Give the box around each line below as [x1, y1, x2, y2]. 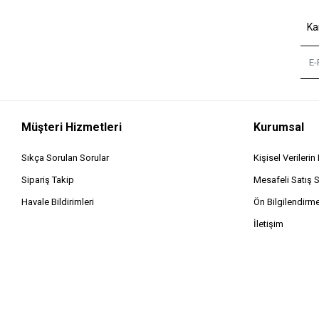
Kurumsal [253, 120, 305, 134]
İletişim [253, 219, 284, 229]
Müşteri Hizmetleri [21, 120, 122, 134]
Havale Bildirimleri [21, 197, 95, 207]
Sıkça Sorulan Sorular [21, 152, 110, 163]
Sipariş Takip [21, 174, 75, 185]
